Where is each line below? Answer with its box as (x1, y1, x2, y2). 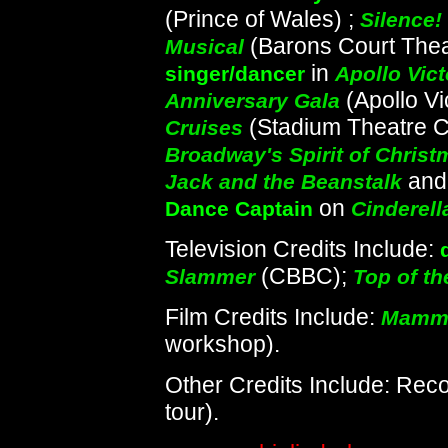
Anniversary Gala (165, 89, 340, 112)
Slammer (165, 265, 255, 288)
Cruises (165, 116, 243, 139)
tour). (165, 399, 219, 425)
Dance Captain (165, 197, 313, 220)
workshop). (165, 331, 280, 357)
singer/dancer (165, 62, 305, 85)
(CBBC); (255, 263, 353, 289)
